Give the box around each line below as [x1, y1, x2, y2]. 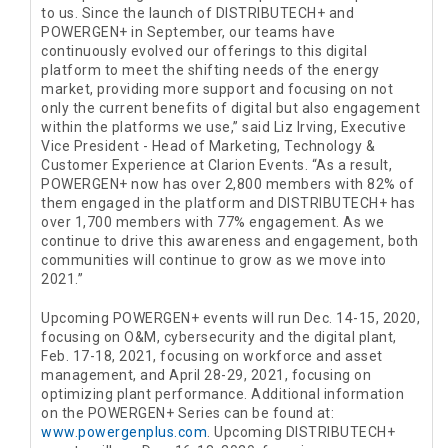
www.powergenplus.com [41, 424, 207, 441]
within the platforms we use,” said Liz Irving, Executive [41, 119, 406, 136]
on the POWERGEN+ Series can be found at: [41, 405, 334, 422]
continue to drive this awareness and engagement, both [41, 233, 419, 250]
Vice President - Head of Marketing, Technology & [41, 138, 375, 155]
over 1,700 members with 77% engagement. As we [41, 214, 385, 231]
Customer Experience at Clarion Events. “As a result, [41, 157, 392, 174]
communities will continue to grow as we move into [41, 252, 387, 269]
